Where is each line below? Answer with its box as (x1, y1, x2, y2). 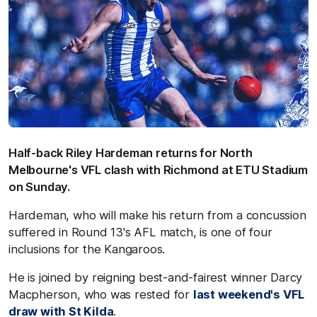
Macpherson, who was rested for (8, 287, 193, 301)
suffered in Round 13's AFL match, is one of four (8, 224, 272, 239)
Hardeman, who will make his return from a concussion (8, 207, 306, 222)
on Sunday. (8, 179, 71, 194)
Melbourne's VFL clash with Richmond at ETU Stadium (8, 162, 308, 177)
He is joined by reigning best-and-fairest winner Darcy (8, 270, 303, 284)
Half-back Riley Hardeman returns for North (8, 145, 253, 160)
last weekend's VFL (192, 287, 305, 301)
